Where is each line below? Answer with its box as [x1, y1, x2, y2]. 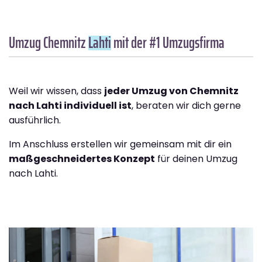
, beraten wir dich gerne [132, 99, 241, 113]
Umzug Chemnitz [9, 30, 88, 55]
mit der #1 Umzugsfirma [111, 30, 225, 55]
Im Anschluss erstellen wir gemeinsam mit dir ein [9, 137, 232, 151]
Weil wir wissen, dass [9, 84, 104, 98]
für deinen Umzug [155, 152, 237, 166]
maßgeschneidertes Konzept [9, 152, 155, 166]
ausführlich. [9, 113, 61, 127]
